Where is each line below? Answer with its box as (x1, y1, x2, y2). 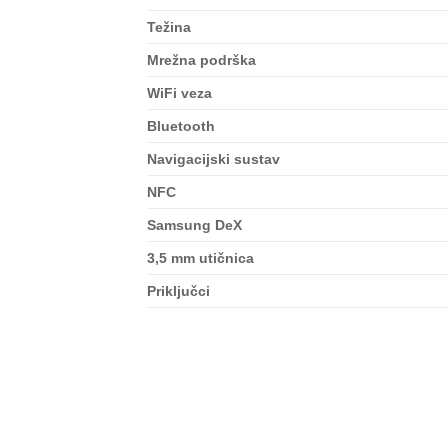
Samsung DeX (147, 217, 242, 234)
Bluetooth (147, 118, 215, 135)
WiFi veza (147, 85, 212, 102)
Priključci (147, 283, 210, 300)
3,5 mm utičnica (147, 250, 254, 267)
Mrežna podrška (147, 52, 256, 69)
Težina (147, 19, 191, 36)
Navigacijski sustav (147, 151, 280, 168)
